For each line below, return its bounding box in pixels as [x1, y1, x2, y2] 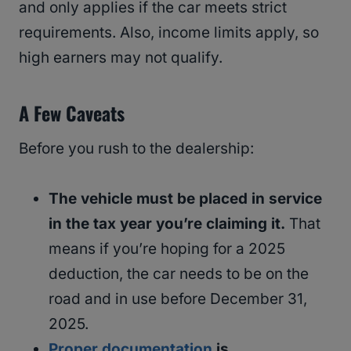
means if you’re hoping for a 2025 [49, 240, 285, 259]
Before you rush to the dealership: [19, 139, 254, 158]
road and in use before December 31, [49, 290, 307, 309]
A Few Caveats [19, 99, 125, 128]
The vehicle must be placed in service [49, 190, 322, 208]
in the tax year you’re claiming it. [49, 215, 285, 233]
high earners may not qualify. [19, 49, 223, 67]
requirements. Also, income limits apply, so [19, 24, 319, 42]
